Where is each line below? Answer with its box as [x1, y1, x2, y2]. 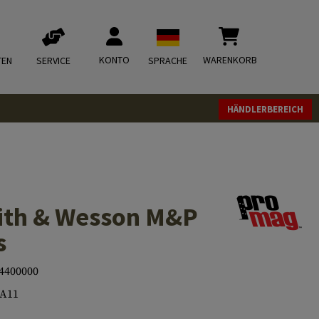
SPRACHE [148, 54, 187, 67]
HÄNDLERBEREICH [227, 103, 303, 115]
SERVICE [36, 54, 70, 67]
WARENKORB [203, 53, 257, 66]
